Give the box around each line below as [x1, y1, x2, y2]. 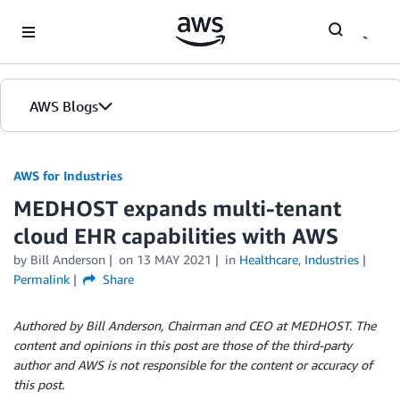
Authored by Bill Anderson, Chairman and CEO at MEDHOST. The [13, 318, 376, 333]
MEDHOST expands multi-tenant [13, 196, 341, 221]
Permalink [13, 271, 70, 287]
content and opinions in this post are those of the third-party [13, 337, 352, 353]
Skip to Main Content [8, 10, 127, 25]
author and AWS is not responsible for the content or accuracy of [13, 357, 372, 372]
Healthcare [238, 252, 298, 267]
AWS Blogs [29, 97, 98, 115]
